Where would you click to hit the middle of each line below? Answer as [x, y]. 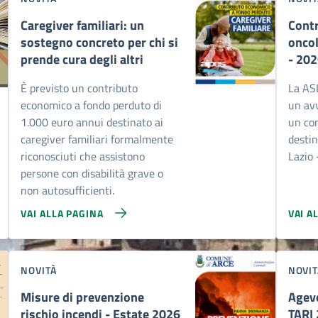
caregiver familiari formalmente [97, 139]
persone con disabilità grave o [92, 173]
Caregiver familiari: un [83, 25]
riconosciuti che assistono [83, 156]
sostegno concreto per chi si [100, 42]
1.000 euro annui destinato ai [92, 122]
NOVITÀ [39, 270]
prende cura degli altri [82, 59]
